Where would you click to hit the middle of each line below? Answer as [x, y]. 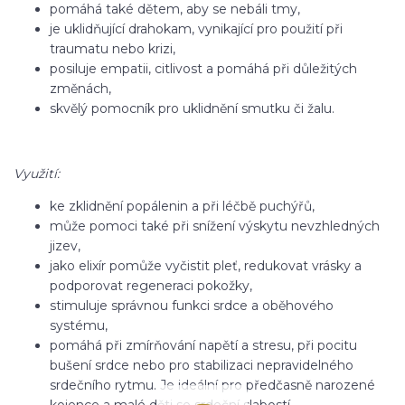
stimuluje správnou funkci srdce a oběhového [192, 306]
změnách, [80, 89]
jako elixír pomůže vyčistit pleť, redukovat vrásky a [206, 266]
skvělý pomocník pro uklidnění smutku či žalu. [192, 109]
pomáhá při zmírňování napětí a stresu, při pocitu [203, 346]
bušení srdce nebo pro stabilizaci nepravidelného [202, 366]
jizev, [65, 246]
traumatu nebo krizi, [113, 49]
